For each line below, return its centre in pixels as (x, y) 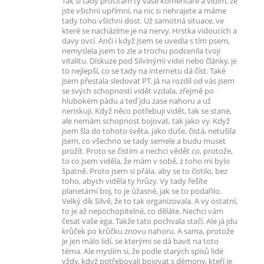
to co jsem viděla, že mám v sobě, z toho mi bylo (146, 161)
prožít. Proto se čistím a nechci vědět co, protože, (147, 151)
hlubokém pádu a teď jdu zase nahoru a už (136, 101)
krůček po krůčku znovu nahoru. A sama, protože (148, 231)
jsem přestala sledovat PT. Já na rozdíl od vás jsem (148, 81)
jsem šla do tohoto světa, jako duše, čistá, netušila (149, 131)
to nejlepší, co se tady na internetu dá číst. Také (144, 71)
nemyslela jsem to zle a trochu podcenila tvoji (141, 51)
